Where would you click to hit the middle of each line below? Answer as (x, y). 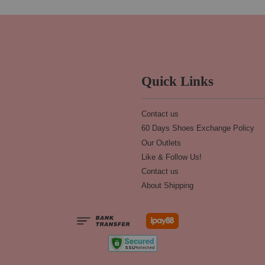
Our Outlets (161, 143)
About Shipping (167, 186)
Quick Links (177, 82)
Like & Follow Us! (172, 157)
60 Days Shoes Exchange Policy (198, 128)
